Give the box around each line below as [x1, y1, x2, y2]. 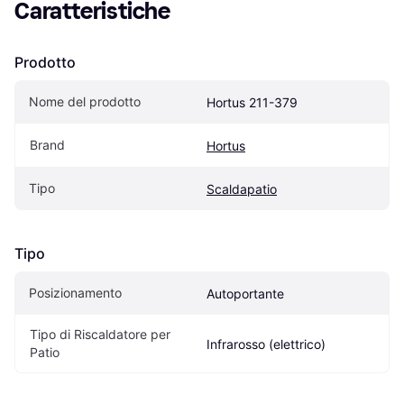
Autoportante [207, 285, 284, 301]
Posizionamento [29, 284, 122, 300]
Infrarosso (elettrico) [207, 335, 326, 352]
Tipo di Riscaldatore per [30, 326, 170, 342]
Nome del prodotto [29, 93, 141, 109]
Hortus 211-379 [207, 94, 298, 110]
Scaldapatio [207, 180, 277, 197]
